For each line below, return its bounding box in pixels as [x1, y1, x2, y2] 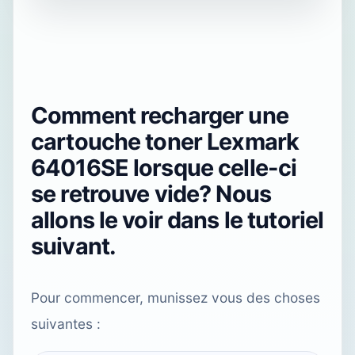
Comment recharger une [31, 101, 288, 130]
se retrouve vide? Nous [31, 180, 271, 208]
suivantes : [31, 315, 101, 333]
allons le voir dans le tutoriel [31, 206, 324, 235]
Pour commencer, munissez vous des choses [31, 289, 320, 307]
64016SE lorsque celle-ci [31, 154, 297, 182]
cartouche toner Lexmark [31, 128, 300, 156]
